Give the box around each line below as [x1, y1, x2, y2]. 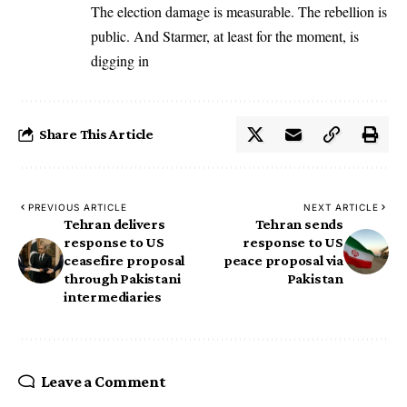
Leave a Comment [40, 372, 166, 391]
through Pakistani [64, 270, 181, 286]
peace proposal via [223, 252, 343, 268]
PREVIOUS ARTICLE [28, 201, 127, 213]
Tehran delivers [64, 215, 165, 232]
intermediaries [64, 288, 163, 304]
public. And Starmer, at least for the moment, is [91, 25, 359, 45]
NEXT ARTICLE [303, 201, 379, 213]
